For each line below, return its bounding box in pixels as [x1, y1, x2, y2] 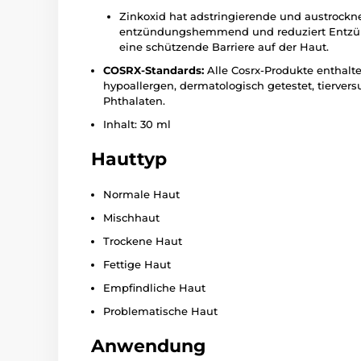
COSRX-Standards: [103, 64, 204, 77]
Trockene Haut [103, 234, 182, 247]
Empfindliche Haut [103, 281, 205, 294]
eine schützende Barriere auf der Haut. [119, 40, 329, 53]
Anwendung [91, 335, 205, 357]
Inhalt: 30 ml [103, 118, 171, 131]
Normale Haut [103, 188, 180, 201]
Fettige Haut [103, 258, 171, 271]
